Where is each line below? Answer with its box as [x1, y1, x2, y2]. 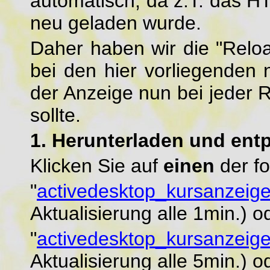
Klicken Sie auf [30, 155, 163, 177]
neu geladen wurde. [30, 12, 201, 34]
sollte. [30, 104, 81, 126]
